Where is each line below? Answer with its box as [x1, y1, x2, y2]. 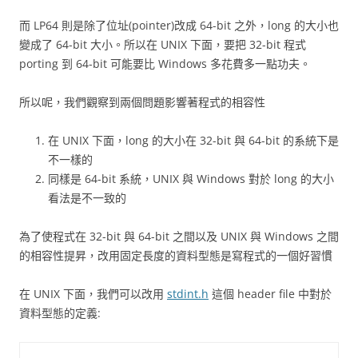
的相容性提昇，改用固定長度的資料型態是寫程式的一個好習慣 [19, 247, 332, 263]
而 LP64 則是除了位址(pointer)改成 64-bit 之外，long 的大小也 [19, 17, 339, 33]
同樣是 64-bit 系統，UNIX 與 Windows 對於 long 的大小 [48, 170, 334, 186]
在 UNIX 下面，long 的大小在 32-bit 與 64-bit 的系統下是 [48, 132, 339, 148]
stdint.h [167, 285, 209, 301]
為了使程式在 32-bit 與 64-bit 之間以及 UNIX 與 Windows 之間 [19, 228, 339, 244]
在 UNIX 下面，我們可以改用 [19, 285, 167, 301]
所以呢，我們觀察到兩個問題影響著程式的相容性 [19, 93, 265, 109]
